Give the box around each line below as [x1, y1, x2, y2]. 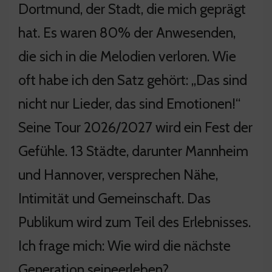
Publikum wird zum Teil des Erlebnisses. [18, 212, 251, 231]
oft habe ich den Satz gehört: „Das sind [18, 70, 247, 89]
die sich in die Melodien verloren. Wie [18, 47, 236, 65]
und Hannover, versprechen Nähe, [18, 165, 218, 183]
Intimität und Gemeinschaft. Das [18, 189, 211, 207]
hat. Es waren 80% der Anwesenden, [18, 23, 236, 41]
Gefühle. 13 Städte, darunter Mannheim [18, 141, 248, 160]
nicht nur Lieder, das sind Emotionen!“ [18, 94, 240, 112]
